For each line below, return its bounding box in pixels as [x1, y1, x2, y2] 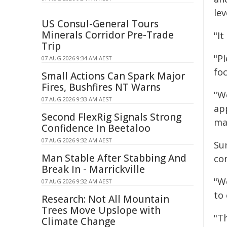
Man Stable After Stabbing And [42, 152, 186, 165]
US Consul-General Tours [42, 17, 159, 30]
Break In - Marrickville [42, 163, 145, 176]
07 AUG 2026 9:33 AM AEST [42, 95, 112, 103]
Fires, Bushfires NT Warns [42, 81, 161, 94]
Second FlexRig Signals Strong [42, 110, 181, 124]
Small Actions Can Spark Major [42, 69, 185, 83]
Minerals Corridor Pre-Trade [42, 28, 174, 42]
